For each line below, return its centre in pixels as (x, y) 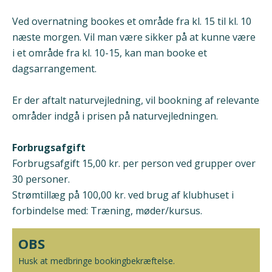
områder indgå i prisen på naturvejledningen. (115, 116)
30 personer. (41, 179)
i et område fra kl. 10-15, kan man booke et (110, 53)
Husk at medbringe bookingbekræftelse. (97, 261)
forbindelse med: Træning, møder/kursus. (107, 211)
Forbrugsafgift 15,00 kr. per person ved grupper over (134, 164)
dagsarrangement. (54, 69)
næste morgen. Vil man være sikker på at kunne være (134, 37)
